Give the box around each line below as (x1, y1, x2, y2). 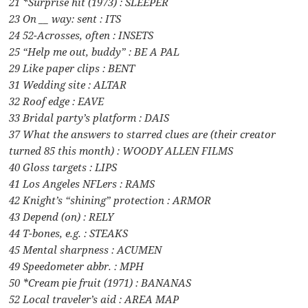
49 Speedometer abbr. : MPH (9, 258, 144, 273)
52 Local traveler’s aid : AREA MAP (9, 291, 179, 306)
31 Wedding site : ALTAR (9, 77, 127, 91)
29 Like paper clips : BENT (9, 60, 135, 75)
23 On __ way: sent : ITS (9, 11, 122, 25)
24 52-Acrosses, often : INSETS (9, 27, 154, 42)
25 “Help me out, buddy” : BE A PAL (9, 44, 180, 58)
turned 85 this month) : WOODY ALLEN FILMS (9, 143, 234, 157)
